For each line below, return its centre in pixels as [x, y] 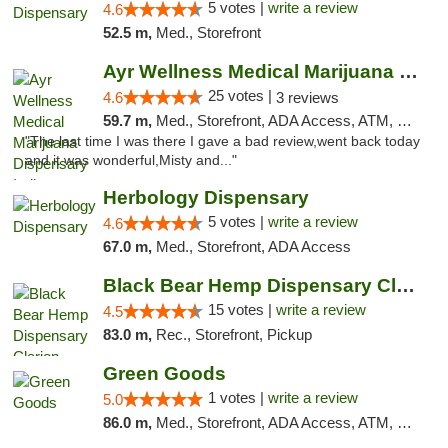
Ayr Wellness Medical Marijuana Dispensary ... [408, 71]
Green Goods [164, 373]
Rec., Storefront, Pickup [233, 334]
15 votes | [241, 309]
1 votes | [237, 397]
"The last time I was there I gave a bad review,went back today [222, 141]
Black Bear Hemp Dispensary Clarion [405, 285]
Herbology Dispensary [205, 197]
